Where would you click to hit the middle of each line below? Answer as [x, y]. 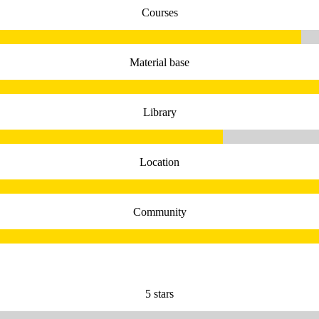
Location [159, 162]
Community [159, 212]
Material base [159, 63]
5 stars [159, 293]
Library [159, 113]
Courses [159, 13]
